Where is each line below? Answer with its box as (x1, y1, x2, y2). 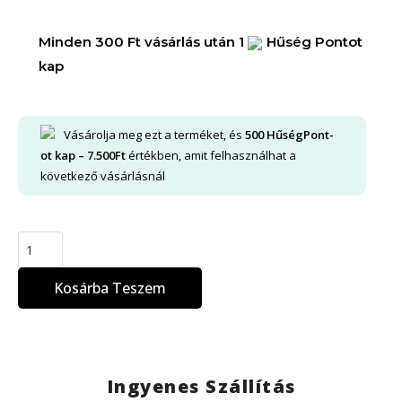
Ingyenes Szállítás (106, 374, 296, 399)
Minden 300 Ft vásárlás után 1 (39, 32, 249, 50)
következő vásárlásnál (40, 168, 165, 185)
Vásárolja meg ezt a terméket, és (64, 127, 245, 144)
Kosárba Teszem (54, 278, 166, 299)
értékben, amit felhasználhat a (126, 147, 296, 164)
